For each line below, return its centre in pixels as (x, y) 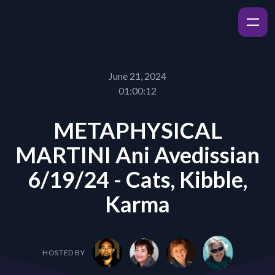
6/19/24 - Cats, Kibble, (137, 179)
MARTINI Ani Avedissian (137, 155)
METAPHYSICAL (137, 130)
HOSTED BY (64, 252)
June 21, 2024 (137, 76)
